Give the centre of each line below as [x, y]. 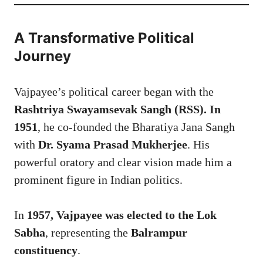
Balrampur [159, 232]
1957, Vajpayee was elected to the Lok [122, 215]
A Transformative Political [104, 38]
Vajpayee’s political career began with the [114, 91]
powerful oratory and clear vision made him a [123, 162]
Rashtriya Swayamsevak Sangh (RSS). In [117, 109]
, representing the [88, 232]
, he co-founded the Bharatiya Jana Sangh [136, 127]
